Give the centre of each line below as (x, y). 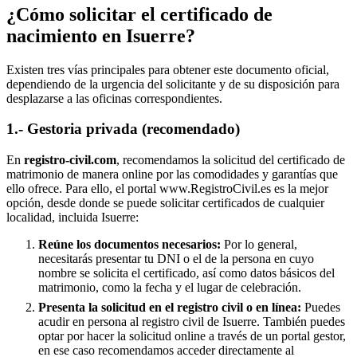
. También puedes (301, 322)
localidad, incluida (54, 218)
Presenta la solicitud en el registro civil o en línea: (170, 308)
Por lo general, (259, 245)
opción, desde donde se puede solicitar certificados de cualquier (165, 203)
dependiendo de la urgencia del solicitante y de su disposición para (173, 84)
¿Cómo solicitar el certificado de (139, 14)
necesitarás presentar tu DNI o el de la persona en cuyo (176, 259)
